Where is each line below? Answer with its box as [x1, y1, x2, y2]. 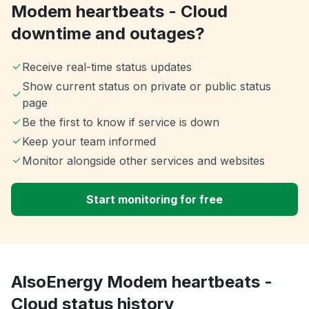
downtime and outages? [11, 23, 205, 44]
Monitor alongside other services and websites [22, 154, 265, 168]
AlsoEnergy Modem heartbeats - [11, 272, 272, 292]
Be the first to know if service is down [22, 115, 219, 130]
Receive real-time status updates [22, 60, 192, 74]
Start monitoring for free [86, 192, 223, 207]
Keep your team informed [22, 134, 156, 149]
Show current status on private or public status [21, 79, 271, 94]
